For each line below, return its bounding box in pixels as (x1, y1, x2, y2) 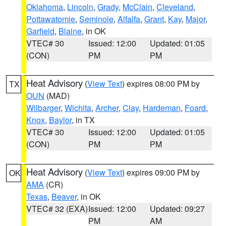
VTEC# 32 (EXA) (26, 203, 88, 214)
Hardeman (143, 102, 181, 114)
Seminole (79, 13, 114, 25)
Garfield (26, 25, 54, 37)
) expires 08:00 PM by (122, 78, 200, 89)
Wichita (65, 102, 91, 114)
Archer (95, 102, 119, 114)
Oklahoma (26, 1, 63, 13)
